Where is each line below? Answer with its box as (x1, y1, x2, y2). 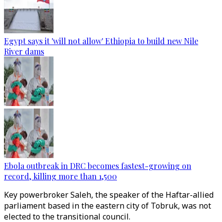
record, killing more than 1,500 (4, 171, 117, 181)
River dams (4, 46, 44, 56)
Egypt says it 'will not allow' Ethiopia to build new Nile (4, 36, 198, 46)
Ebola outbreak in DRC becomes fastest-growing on (4, 161, 191, 171)
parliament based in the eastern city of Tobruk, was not (4, 200, 211, 211)
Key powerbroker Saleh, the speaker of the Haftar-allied (4, 189, 214, 200)
